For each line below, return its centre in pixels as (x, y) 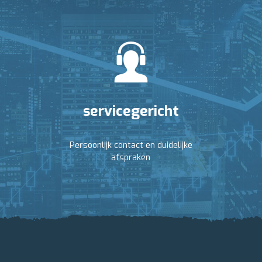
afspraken (131, 158)
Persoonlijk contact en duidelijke (131, 146)
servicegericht (131, 111)
